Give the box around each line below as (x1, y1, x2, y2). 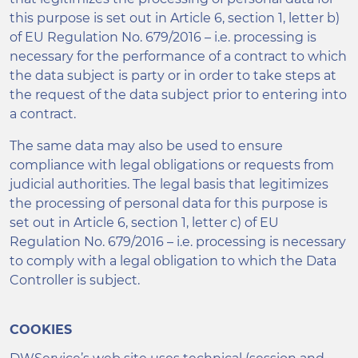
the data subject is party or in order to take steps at (10, 68, 336, 83)
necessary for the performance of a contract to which (10, 49, 347, 64)
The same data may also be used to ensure (10, 138, 283, 153)
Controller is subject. (10, 272, 140, 288)
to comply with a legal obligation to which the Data (10, 253, 336, 268)
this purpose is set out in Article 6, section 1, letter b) (10, 10, 340, 26)
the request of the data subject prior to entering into (10, 87, 347, 102)
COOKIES (10, 322, 72, 337)
